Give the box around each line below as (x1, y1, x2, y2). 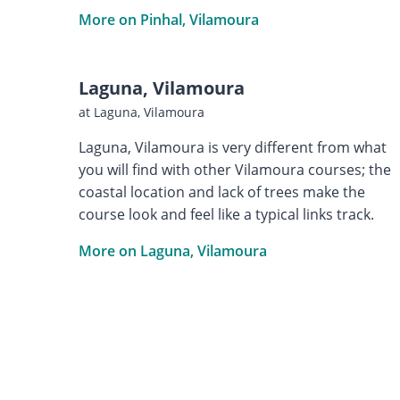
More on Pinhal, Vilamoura (78, 9, 259, 29)
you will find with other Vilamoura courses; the (78, 159, 391, 179)
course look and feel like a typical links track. (78, 204, 374, 224)
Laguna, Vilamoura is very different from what (78, 137, 387, 157)
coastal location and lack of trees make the (78, 181, 365, 202)
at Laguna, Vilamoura (78, 103, 204, 121)
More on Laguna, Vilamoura (78, 240, 267, 261)
